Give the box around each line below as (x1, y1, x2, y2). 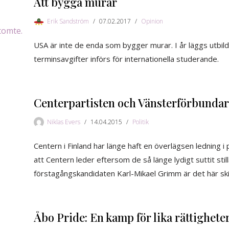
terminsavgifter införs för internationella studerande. (34, 53, 219, 64)
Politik (132, 117, 149, 126)
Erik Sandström (47, 16, 89, 26)
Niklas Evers (47, 117, 80, 126)
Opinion (141, 16, 163, 26)
